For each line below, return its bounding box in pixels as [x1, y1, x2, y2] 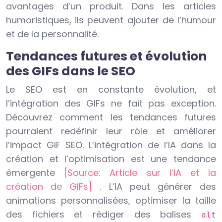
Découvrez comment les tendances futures [6, 111, 216, 124]
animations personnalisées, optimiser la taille [6, 194, 216, 207]
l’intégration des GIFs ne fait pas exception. [6, 97, 216, 110]
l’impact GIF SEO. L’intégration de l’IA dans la [6, 139, 216, 152]
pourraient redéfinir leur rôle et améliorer [6, 125, 216, 138]
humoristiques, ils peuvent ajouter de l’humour [6, 14, 216, 27]
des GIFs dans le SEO [6, 62, 135, 80]
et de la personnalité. [6, 28, 99, 41]
